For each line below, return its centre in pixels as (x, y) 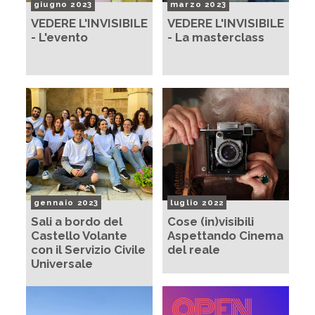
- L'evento (59, 37)
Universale (62, 264)
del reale (194, 250)
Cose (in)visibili (211, 222)
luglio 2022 (197, 203)
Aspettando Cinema (225, 236)
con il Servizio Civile (88, 250)
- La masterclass (216, 37)
